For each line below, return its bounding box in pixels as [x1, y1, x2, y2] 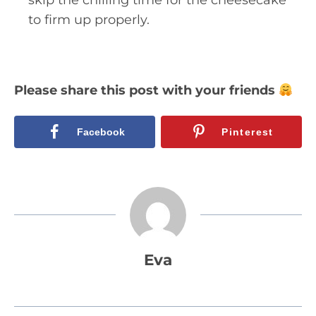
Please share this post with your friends [14, 82, 279, 98]
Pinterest [221, 126, 274, 138]
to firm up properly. [28, 11, 150, 28]
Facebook [76, 126, 125, 138]
